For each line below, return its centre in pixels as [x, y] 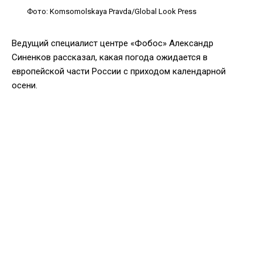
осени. [25, 85]
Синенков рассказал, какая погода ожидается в [110, 57]
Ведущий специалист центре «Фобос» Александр [113, 43]
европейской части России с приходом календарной [119, 71]
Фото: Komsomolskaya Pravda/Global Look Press [112, 11]
